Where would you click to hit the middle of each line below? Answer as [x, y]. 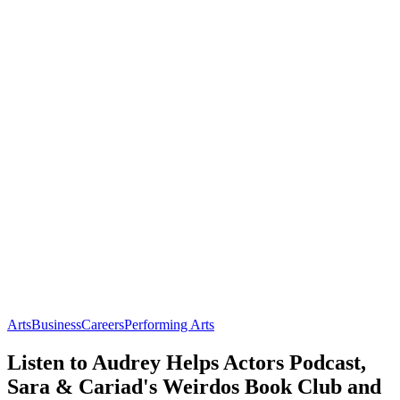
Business [56, 324]
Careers [103, 324]
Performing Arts [169, 324]
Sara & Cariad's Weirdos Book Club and [194, 386]
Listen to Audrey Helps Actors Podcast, [187, 362]
